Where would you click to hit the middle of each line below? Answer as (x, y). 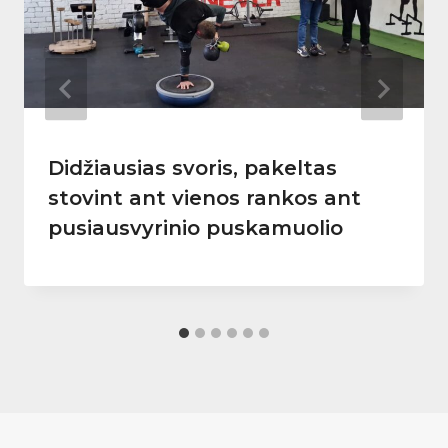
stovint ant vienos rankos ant (204, 198)
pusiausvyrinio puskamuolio (195, 228)
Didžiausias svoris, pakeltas (192, 168)
